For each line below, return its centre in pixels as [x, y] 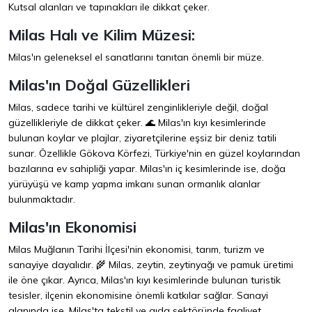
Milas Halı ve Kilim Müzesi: [102, 35]
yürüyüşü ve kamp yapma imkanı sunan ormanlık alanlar [134, 184]
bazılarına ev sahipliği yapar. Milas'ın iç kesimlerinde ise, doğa [147, 169]
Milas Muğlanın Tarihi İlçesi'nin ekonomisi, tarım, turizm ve [136, 250]
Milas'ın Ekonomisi [72, 227]
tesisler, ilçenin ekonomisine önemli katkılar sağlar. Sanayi [138, 296]
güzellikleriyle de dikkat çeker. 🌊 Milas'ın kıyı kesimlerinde [137, 123]
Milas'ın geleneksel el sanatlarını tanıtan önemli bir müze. [136, 57]
